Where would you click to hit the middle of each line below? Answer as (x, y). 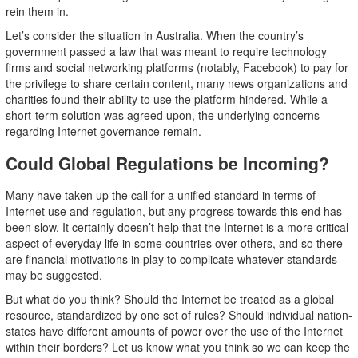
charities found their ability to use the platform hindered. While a (166, 99)
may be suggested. (54, 275)
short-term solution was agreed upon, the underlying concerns (162, 115)
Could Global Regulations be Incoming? (167, 163)
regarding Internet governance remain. (103, 131)
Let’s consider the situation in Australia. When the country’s (154, 35)
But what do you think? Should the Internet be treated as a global (169, 299)
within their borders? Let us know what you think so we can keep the (177, 347)
